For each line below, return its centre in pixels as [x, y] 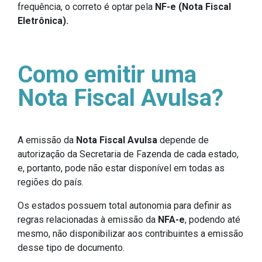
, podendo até [213, 220]
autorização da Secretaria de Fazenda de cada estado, [128, 154]
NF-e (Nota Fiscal [193, 7]
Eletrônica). [43, 21]
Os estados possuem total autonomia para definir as [125, 206]
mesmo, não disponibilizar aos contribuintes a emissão [130, 234]
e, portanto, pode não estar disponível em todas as [121, 168]
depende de [183, 140]
